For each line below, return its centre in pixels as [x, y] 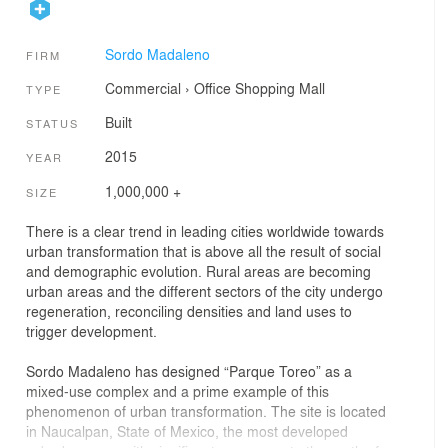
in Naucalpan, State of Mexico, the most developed [187, 431]
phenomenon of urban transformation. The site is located [206, 411]
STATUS [52, 123]
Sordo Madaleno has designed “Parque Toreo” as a [189, 371]
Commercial [142, 87]
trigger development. [91, 331]
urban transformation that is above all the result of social [203, 251]
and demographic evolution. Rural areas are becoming [198, 271]
